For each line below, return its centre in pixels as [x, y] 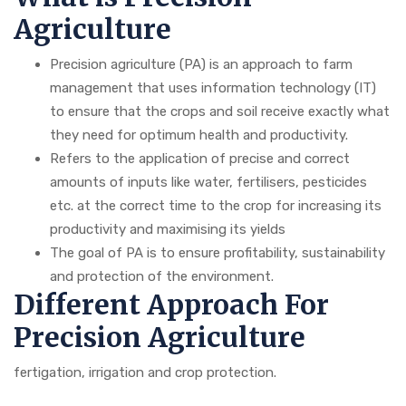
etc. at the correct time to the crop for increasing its [216, 205]
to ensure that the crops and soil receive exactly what [220, 111]
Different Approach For [171, 304]
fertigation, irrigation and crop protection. [145, 372]
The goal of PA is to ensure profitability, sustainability [217, 252]
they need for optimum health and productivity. [199, 135]
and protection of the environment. [162, 276]
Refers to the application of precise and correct [200, 158]
